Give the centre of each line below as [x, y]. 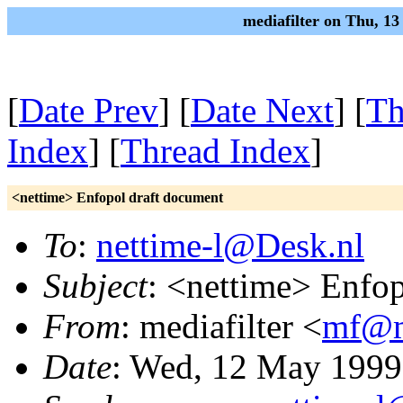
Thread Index [215, 151]
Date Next [262, 110]
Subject [95, 286]
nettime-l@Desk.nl [230, 245]
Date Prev [89, 110]
